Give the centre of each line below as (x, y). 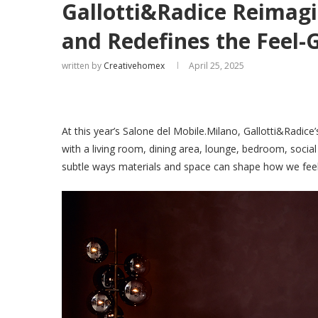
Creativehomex (134, 66)
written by (83, 66)
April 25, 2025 (216, 66)
